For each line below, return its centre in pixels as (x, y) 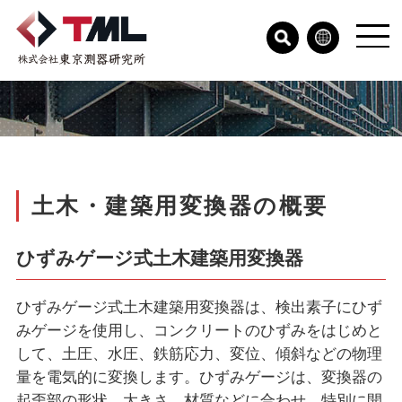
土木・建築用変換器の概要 (179, 205)
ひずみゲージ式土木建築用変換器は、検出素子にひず (199, 307)
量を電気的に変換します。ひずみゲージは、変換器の (199, 377)
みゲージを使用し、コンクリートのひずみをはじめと (199, 330)
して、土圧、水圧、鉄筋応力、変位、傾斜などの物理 (199, 354)
